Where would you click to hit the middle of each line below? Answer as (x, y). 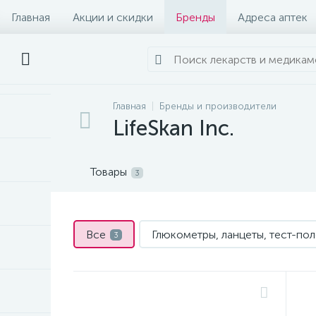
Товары (109, 172)
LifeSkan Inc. (174, 128)
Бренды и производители (218, 106)
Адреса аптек (273, 17)
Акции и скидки (113, 17)
